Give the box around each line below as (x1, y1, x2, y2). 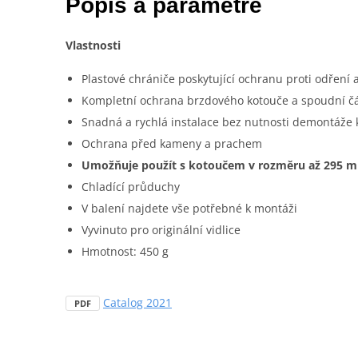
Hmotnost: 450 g (81, 244, 169, 260)
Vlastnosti (66, 38, 121, 54)
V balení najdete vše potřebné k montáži (81, 201, 297, 217)
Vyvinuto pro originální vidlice (81, 222, 241, 238)
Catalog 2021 (103, 295, 172, 311)
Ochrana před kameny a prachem (81, 136, 262, 152)
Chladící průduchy (81, 179, 180, 195)
